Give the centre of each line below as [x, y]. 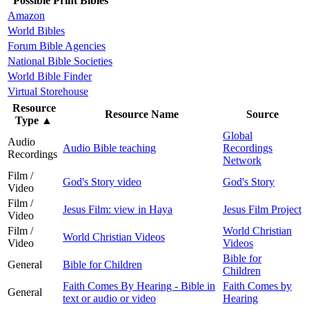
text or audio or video [109, 298]
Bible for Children [102, 264]
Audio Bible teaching [109, 148]
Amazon [26, 15]
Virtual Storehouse [48, 91]
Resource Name [141, 114]
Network [242, 160]
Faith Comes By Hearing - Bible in [139, 286]
